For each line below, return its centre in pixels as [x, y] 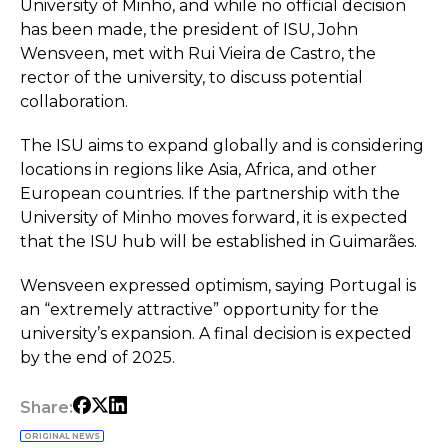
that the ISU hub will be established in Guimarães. [218, 241]
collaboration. [74, 101]
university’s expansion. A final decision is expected [216, 333]
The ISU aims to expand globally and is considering [222, 145]
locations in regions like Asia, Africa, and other [198, 169]
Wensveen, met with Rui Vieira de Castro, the [198, 53]
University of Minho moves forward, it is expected [214, 217]
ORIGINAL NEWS [62, 436]
